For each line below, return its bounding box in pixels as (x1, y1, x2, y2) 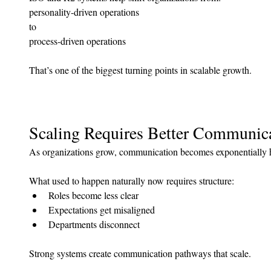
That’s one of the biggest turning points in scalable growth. (29, 64, 252, 77)
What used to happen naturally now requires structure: (29, 174, 234, 188)
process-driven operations (29, 34, 126, 48)
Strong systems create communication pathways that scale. (29, 247, 251, 260)
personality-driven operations (29, 5, 142, 19)
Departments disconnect (48, 218, 140, 231)
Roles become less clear (48, 189, 139, 202)
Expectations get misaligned (48, 203, 155, 217)
